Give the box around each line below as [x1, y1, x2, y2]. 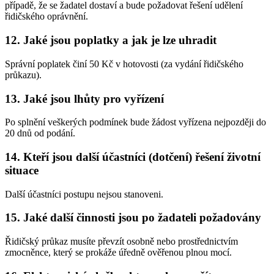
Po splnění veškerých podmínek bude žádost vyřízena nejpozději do [5, 117, 266, 128]
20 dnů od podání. [5, 128, 75, 139]
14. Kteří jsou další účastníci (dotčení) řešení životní [5, 150, 261, 163]
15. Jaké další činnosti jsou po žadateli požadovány [5, 211, 261, 224]
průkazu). [5, 69, 42, 80]
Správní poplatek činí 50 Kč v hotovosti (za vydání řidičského [5, 58, 243, 69]
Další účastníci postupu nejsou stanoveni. [5, 188, 163, 199]
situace [5, 163, 39, 177]
